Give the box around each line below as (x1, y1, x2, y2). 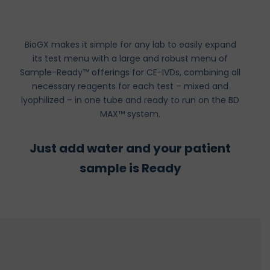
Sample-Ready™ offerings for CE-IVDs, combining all (20, 66, 241, 79)
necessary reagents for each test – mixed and (32, 80, 229, 93)
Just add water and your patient (30, 140, 231, 157)
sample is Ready (79, 160, 181, 177)
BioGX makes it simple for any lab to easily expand (24, 39, 236, 51)
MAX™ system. (100, 108, 161, 121)
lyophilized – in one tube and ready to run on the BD (21, 94, 240, 107)
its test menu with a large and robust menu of (33, 52, 228, 65)
